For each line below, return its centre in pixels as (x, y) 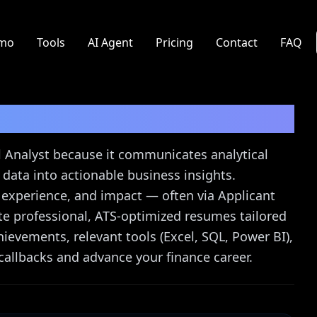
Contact (236, 42)
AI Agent (110, 42)
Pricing (174, 42)
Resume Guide (113, 119)
